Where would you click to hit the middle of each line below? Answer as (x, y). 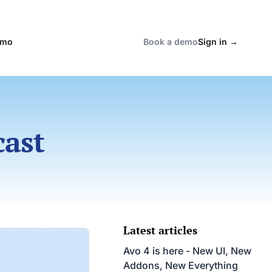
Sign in (213, 41)
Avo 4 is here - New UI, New (188, 251)
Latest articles (161, 230)
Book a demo (170, 41)
